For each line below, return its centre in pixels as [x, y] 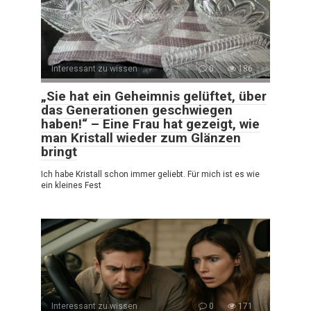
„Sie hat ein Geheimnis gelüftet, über [154, 96]
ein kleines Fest [71, 185]
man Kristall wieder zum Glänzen [141, 137]
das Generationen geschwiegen [137, 110]
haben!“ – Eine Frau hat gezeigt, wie [150, 124]
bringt [59, 151]
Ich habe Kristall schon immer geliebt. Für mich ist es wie [150, 174]
